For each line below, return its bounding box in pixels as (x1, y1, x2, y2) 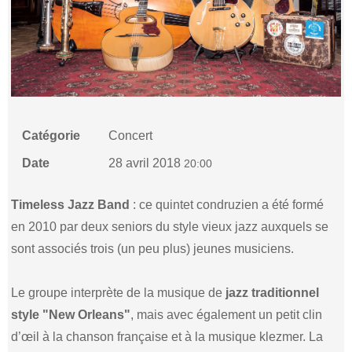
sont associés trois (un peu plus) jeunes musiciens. (11, 241, 295, 255)
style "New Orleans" (11, 307, 131, 321)
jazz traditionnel (225, 285, 320, 299)
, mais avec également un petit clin (130, 307, 323, 321)
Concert (108, 128, 153, 142)
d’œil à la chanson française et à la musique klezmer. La (11, 329, 324, 343)
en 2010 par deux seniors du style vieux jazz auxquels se (11, 219, 329, 233)
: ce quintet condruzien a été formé (130, 197, 324, 211)
